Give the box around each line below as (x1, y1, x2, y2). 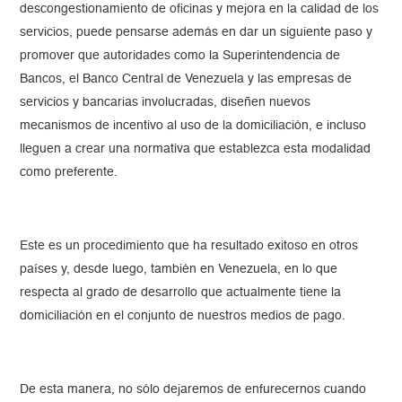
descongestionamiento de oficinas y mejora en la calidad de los (20, 3, 380, 16)
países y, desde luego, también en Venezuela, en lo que (20, 263, 338, 276)
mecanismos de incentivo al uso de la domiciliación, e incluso (20, 119, 367, 133)
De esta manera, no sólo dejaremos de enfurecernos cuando (20, 383, 367, 397)
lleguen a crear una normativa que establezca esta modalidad (20, 143, 371, 156)
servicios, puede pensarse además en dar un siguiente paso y (20, 26, 373, 39)
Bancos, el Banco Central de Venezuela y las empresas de (20, 73, 353, 86)
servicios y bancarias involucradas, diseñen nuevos (20, 96, 311, 109)
